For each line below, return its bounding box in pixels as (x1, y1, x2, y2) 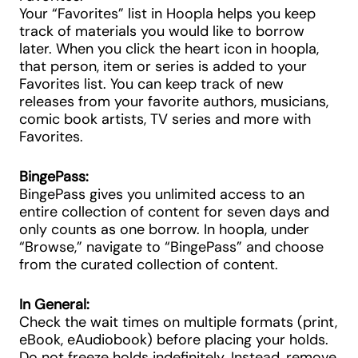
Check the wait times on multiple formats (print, (19, 312, 337, 332)
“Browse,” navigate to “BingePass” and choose (19, 237, 324, 257)
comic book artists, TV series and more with (19, 109, 311, 129)
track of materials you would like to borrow (19, 22, 304, 41)
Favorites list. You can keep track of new (19, 74, 284, 93)
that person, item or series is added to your (19, 57, 307, 76)
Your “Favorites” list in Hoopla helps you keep (19, 4, 316, 23)
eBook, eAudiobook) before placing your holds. (19, 330, 328, 349)
